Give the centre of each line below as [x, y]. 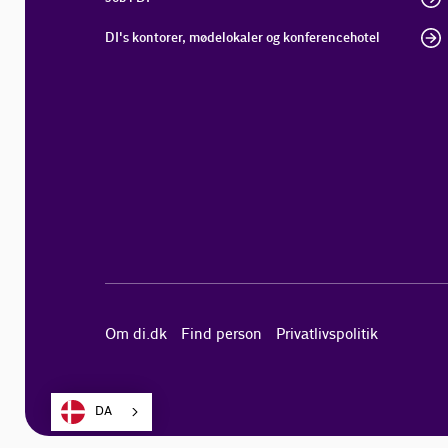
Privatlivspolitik [327, 334]
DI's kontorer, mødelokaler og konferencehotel [243, 37]
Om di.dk [136, 334]
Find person [222, 334]
